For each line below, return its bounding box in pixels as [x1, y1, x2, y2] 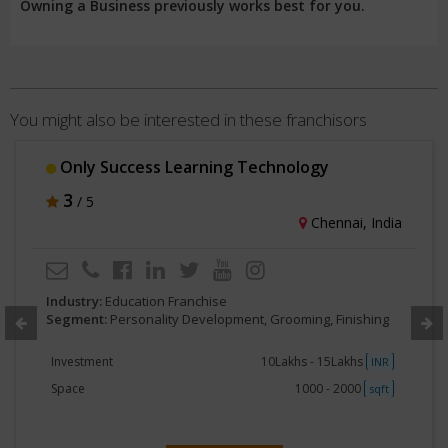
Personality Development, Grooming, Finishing [110, 310, 389, 328]
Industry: [46, 292, 105, 310]
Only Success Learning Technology [56, 156, 329, 178]
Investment [51, 353, 113, 370]
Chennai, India [307, 213, 402, 232]
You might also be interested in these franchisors [10, 108, 367, 131]
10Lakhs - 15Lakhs [260, 353, 366, 370]
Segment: [46, 310, 110, 328]
